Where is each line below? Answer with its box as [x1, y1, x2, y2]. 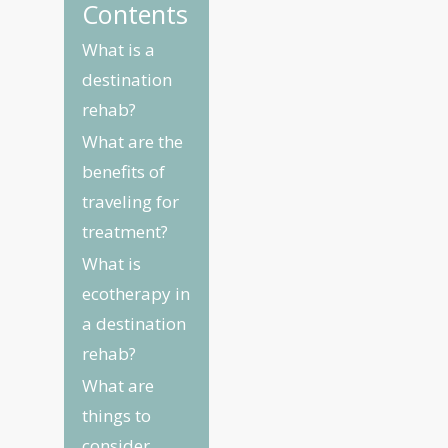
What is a [82, 38, 156, 61]
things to [82, 404, 152, 427]
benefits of [82, 160, 166, 183]
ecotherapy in [82, 282, 191, 305]
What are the [82, 130, 184, 153]
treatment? [82, 220, 169, 243]
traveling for [82, 190, 180, 213]
